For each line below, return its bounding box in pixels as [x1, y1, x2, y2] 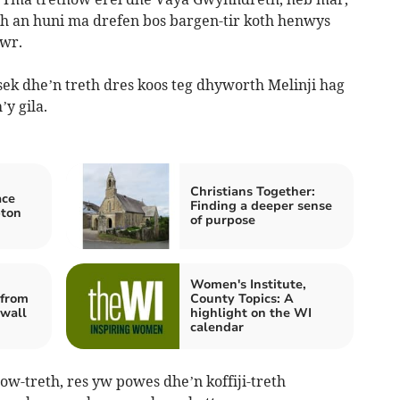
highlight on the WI [190, 304, 312, 322]
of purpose [190, 212, 255, 229]
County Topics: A [190, 290, 294, 308]
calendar [190, 319, 244, 337]
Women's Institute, [190, 276, 306, 294]
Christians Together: [190, 183, 315, 201]
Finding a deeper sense [190, 197, 332, 215]
